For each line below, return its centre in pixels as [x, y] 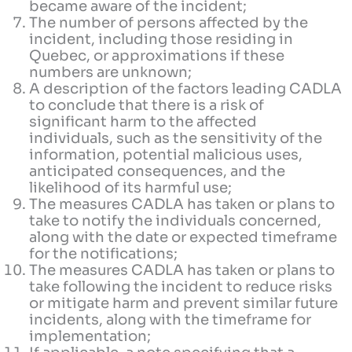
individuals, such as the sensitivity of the [176, 138]
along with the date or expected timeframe [183, 237]
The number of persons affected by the [169, 23]
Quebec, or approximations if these [157, 56]
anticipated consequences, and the [158, 171]
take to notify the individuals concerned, [176, 221]
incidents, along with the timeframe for [170, 320]
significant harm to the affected [143, 122]
